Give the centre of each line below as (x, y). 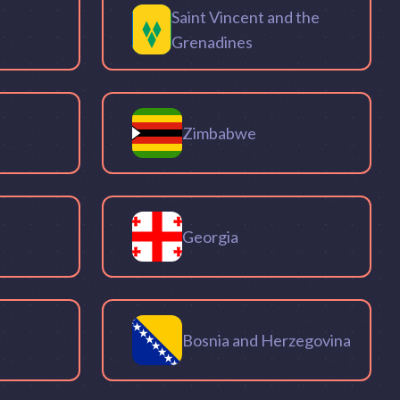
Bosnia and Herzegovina (267, 340)
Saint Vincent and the (246, 17)
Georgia (210, 236)
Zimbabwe (219, 133)
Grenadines (212, 42)
